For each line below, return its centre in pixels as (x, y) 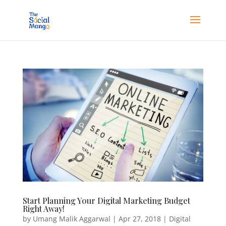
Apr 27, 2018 (139, 218)
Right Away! (43, 208)
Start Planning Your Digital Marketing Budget (106, 200)
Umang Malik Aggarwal (71, 218)
